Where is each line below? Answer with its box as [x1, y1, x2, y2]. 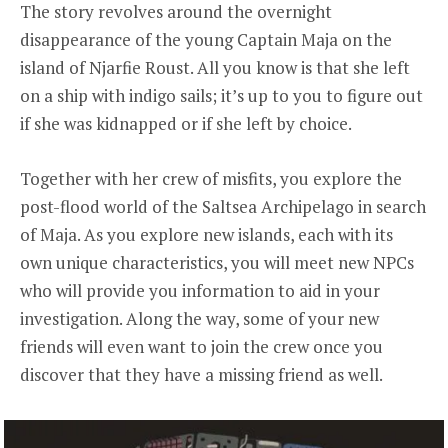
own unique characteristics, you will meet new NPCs [20, 250, 414, 274]
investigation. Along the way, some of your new [20, 306, 379, 330]
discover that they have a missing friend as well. [20, 362, 390, 386]
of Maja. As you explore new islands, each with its [20, 222, 393, 246]
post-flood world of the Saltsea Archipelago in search [20, 194, 426, 218]
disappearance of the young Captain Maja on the [20, 28, 392, 52]
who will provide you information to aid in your [20, 278, 380, 302]
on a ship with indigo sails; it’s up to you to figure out [20, 84, 423, 108]
